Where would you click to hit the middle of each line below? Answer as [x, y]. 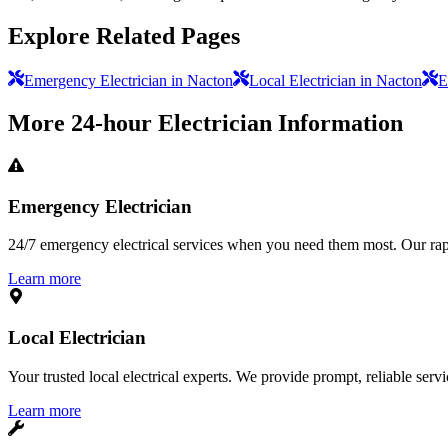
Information [337, 122]
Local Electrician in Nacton [335, 81]
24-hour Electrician [171, 122]
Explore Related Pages [124, 36]
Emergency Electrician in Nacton [128, 81]
